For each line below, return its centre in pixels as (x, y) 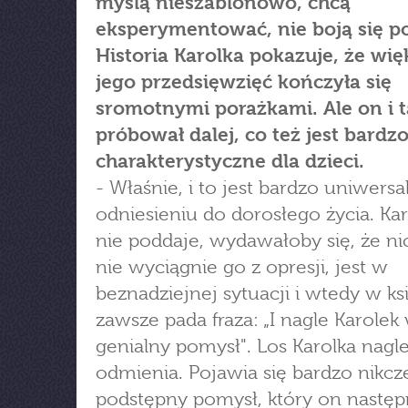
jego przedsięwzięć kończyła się (244, 82)
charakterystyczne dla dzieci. (230, 161)
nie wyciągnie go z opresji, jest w (242, 267)
